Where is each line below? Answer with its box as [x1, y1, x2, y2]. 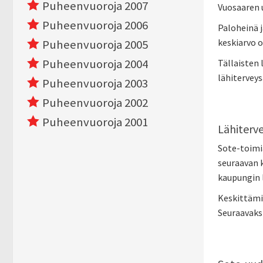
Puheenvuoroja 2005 [42, 37, 148, 52]
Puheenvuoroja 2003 [42, 76, 148, 91]
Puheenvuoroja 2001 [42, 114, 148, 130]
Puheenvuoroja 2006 [42, 18, 148, 33]
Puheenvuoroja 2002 [42, 95, 148, 110]
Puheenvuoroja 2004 [42, 56, 148, 72]
